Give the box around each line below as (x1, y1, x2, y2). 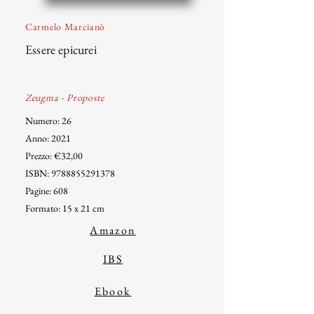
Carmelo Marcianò (25, 20, 106, 33)
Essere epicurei (25, 41, 97, 57)
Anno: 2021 (25, 132, 71, 144)
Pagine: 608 (25, 184, 68, 197)
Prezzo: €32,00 (25, 149, 83, 162)
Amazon (90, 223, 136, 238)
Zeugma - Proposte (25, 91, 104, 104)
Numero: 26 (25, 114, 71, 127)
